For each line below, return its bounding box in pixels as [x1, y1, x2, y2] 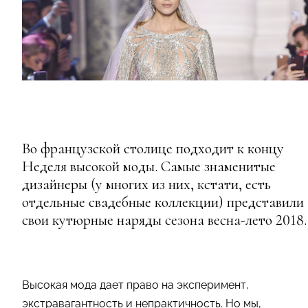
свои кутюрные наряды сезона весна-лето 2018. [22, 210, 307, 229]
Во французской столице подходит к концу [22, 139, 284, 157]
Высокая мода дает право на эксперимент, [22, 278, 249, 291]
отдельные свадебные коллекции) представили [22, 192, 304, 211]
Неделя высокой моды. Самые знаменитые [22, 157, 276, 175]
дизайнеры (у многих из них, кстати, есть [22, 175, 271, 193]
